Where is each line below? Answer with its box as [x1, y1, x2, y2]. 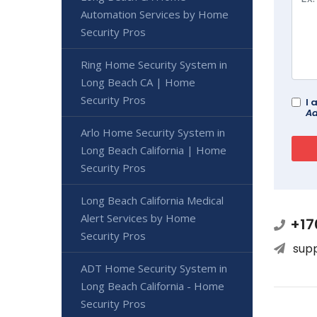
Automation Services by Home [81, 7, 229, 22]
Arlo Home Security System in [81, 125, 225, 140]
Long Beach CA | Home [81, 75, 195, 90]
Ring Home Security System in [81, 57, 227, 72]
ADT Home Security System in [81, 261, 227, 276]
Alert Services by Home [81, 211, 196, 226]
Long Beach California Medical [81, 193, 224, 208]
